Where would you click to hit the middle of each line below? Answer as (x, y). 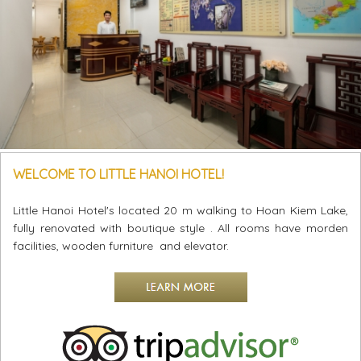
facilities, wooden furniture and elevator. (121, 246)
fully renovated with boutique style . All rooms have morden (180, 228)
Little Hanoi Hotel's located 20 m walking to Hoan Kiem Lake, (180, 211)
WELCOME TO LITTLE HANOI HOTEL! (118, 174)
